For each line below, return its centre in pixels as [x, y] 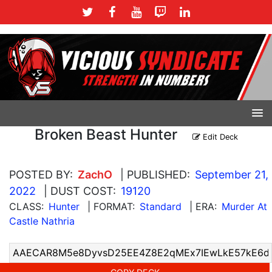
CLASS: [26, 206]
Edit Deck [219, 137]
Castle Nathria [42, 221]
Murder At [244, 206]
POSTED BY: [41, 174]
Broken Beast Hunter [106, 134]
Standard [161, 206]
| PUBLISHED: [155, 174]
